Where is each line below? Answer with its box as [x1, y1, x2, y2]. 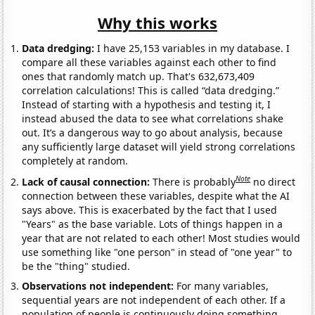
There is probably [153, 174, 236, 188]
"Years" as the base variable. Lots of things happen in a [22, 217, 283, 231]
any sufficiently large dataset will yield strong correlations [22, 140, 296, 154]
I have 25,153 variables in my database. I [94, 41, 290, 56]
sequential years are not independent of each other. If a [22, 292, 286, 307]
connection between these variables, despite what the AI [22, 188, 290, 202]
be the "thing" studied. [22, 259, 131, 273]
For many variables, [176, 278, 269, 292]
